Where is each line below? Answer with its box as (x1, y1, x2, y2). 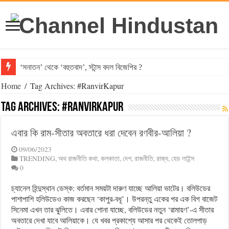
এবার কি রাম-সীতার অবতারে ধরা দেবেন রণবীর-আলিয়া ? (11, 126, 192, 140)
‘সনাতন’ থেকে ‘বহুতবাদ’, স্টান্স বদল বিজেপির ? (20, 63, 143, 72)
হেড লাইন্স (171, 154, 195, 164)
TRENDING (19, 154, 56, 164)
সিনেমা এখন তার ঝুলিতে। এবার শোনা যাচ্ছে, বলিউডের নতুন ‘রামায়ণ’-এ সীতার (11, 204, 214, 215)
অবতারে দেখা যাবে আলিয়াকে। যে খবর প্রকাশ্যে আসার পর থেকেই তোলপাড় (11, 215, 208, 226)
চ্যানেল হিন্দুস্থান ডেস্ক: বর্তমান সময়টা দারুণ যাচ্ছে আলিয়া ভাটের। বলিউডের (11, 182, 211, 194)
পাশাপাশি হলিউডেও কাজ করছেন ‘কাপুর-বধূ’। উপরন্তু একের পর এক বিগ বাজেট (11, 193, 218, 204)
